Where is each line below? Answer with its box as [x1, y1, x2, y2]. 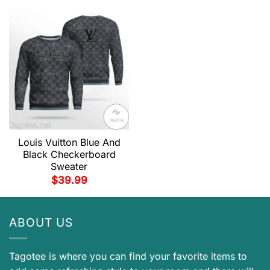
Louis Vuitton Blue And [17, 136, 121, 148]
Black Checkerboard [22, 148, 116, 160]
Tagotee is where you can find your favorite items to [9, 250, 247, 262]
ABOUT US [9, 215, 73, 230]
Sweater [51, 160, 87, 172]
